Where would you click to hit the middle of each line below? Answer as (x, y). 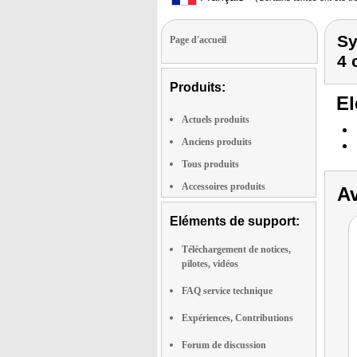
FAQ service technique (227, 291)
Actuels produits (216, 120)
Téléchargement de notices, (236, 249)
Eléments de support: (235, 221)
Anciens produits (217, 142)
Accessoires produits (224, 186)
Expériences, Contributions (237, 318)
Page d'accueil (198, 40)
